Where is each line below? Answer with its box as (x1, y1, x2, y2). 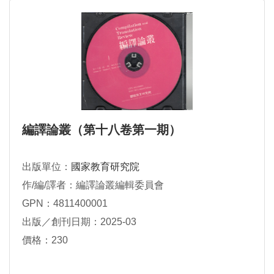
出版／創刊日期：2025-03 (22, 216, 136, 227)
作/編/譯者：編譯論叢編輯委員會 (22, 179, 164, 190)
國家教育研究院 (71, 161, 139, 172)
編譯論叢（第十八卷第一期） (22, 122, 181, 136)
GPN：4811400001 (22, 198, 108, 209)
